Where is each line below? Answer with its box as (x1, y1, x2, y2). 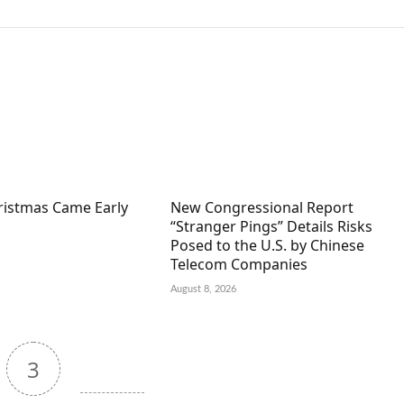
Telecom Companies (170, 253, 308, 274)
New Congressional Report (170, 197, 353, 217)
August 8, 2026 (170, 283, 236, 294)
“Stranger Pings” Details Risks (170, 216, 372, 236)
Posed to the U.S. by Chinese (170, 234, 364, 255)
